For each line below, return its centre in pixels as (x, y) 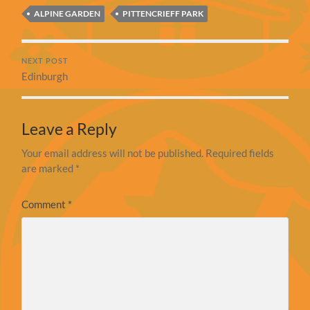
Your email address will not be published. (113, 153)
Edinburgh (45, 76)
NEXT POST (45, 61)
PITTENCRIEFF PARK (163, 14)
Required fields (240, 153)
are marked (49, 168)
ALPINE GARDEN (67, 14)
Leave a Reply (70, 129)
